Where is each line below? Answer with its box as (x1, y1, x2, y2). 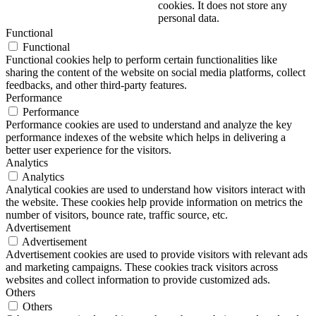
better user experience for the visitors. (6, 143, 171, 156)
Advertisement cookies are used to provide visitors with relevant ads (6, 248, 308, 260)
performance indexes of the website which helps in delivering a (6, 130, 286, 143)
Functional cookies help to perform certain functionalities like (6, 53, 277, 66)
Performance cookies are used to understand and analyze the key (6, 118, 292, 130)
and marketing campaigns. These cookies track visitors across (6, 260, 278, 273)
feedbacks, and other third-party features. (6, 78, 187, 91)
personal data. (158, 11, 219, 24)
